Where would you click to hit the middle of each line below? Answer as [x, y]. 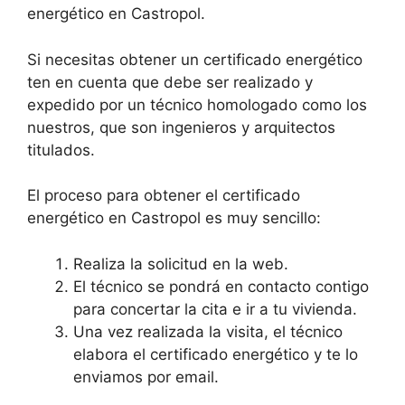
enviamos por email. [146, 377]
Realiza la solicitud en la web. [181, 264]
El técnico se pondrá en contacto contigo [221, 286]
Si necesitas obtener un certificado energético [195, 59]
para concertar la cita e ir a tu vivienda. [215, 309]
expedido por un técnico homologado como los [197, 104]
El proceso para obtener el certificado [164, 196]
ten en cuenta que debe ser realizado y [170, 82]
